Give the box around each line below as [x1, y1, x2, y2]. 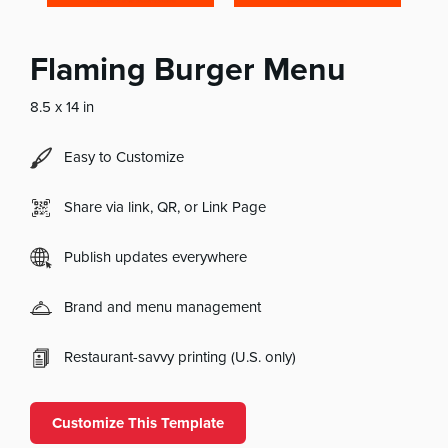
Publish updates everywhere [64, 250, 248, 266]
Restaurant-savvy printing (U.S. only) [64, 350, 297, 366]
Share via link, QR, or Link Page [64, 200, 267, 216]
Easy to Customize [64, 150, 185, 166]
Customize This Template [52, 413, 225, 432]
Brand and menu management [64, 300, 262, 316]
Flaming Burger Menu [30, 50, 347, 90]
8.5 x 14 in [30, 100, 95, 116]
